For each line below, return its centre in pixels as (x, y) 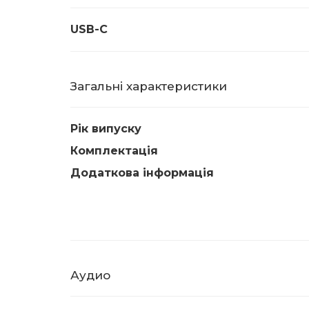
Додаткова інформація (142, 173)
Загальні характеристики (149, 86)
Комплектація (114, 151)
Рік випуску (106, 129)
